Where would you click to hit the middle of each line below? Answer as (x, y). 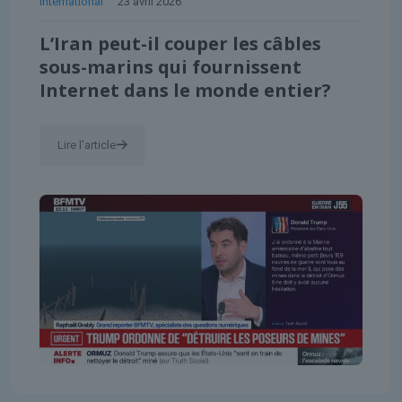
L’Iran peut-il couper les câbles (180, 43)
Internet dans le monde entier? (185, 90)
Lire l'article (87, 144)
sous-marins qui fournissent (170, 66)
